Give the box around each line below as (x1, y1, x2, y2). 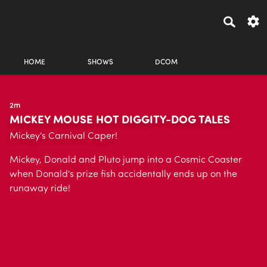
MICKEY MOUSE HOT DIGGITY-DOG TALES (10, 115, 230, 126)
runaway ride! (10, 184, 70, 194)
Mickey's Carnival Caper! (10, 132, 117, 141)
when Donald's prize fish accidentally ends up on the (10, 170, 237, 179)
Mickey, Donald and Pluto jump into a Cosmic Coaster (10, 156, 242, 165)
